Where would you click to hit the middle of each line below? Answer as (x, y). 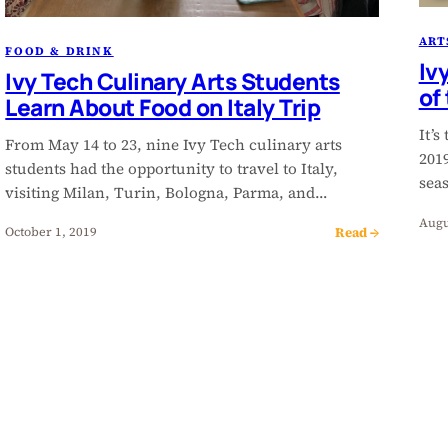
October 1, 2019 (51, 232)
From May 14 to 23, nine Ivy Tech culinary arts (174, 144)
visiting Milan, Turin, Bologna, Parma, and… (167, 192)
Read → (356, 231)
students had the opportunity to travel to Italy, (172, 168)
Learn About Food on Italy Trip (163, 107)
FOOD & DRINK (59, 50)
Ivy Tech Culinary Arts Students (172, 81)
